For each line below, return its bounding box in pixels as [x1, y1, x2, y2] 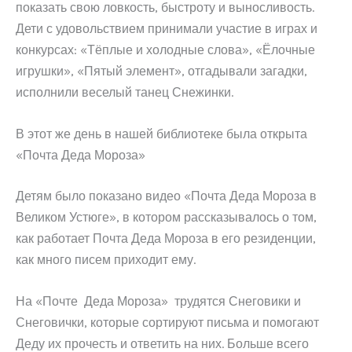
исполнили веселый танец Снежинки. [16, 85, 233, 100]
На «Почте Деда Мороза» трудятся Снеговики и [16, 293, 301, 309]
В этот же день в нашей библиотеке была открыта [16, 126, 307, 141]
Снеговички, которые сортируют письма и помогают [16, 314, 319, 330]
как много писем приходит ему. [16, 252, 196, 268]
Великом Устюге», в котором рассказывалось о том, [16, 210, 317, 225]
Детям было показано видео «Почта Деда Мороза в [16, 189, 317, 204]
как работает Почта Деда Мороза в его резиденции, [16, 231, 316, 247]
